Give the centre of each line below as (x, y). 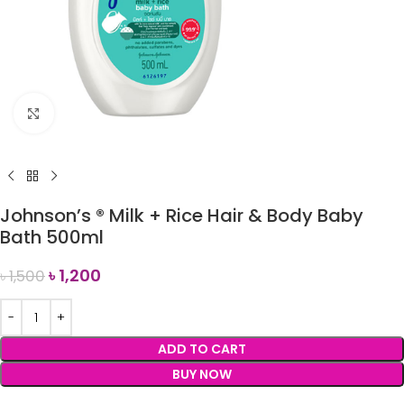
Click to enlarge (102, 113)
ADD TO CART (202, 349)
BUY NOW (202, 374)
